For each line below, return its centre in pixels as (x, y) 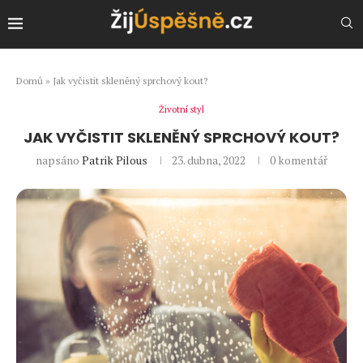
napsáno (59, 160)
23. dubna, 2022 (209, 160)
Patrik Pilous (115, 160)
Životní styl (181, 109)
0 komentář (299, 160)
